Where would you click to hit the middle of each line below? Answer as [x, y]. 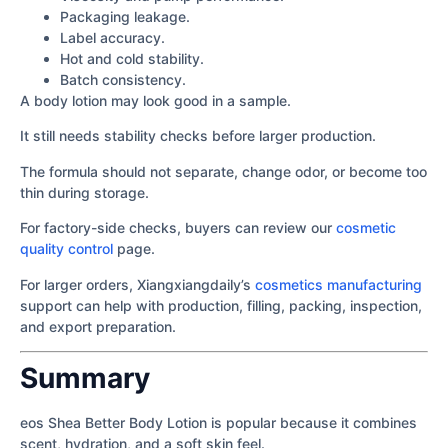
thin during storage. [84, 192]
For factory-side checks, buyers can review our [178, 228]
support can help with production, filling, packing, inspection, [221, 305]
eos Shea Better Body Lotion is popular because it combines [218, 423]
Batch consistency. [123, 80]
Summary [85, 378]
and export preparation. [98, 326]
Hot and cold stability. [132, 59]
